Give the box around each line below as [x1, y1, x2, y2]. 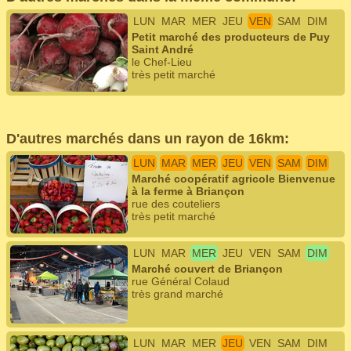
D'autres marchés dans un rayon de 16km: [6, 131, 289, 147]
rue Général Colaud [132, 275, 230, 288]
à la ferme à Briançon [132, 185, 244, 197]
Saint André [132, 43, 194, 56]
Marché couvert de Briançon [132, 262, 283, 275]
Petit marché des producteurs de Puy [132, 31, 330, 43]
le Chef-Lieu [132, 56, 192, 68]
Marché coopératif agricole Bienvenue [132, 172, 335, 185]
